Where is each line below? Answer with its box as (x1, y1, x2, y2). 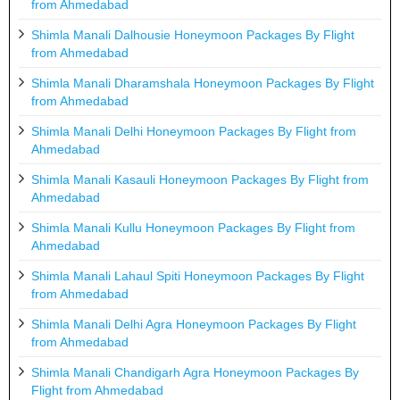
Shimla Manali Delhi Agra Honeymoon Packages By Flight (31, 316, 356, 331)
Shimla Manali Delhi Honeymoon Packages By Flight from (31, 123, 356, 138)
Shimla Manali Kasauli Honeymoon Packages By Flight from (31, 171, 369, 187)
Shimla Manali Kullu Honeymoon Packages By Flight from (31, 220, 355, 235)
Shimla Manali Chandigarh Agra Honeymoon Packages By (31, 364, 359, 379)
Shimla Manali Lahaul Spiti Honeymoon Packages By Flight (31, 268, 364, 283)
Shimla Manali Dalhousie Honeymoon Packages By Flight (31, 27, 354, 42)
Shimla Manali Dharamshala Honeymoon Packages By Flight (31, 75, 374, 90)
